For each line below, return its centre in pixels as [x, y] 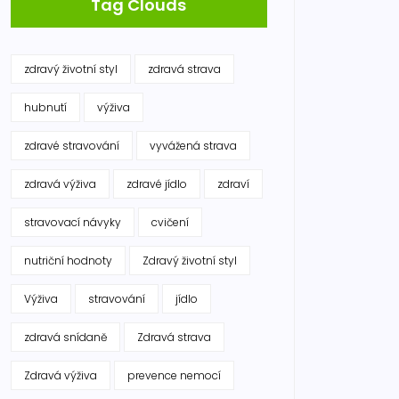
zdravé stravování [72, 146]
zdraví [233, 184]
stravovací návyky [73, 222]
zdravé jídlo [157, 184]
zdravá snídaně [65, 337]
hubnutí [45, 107]
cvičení [170, 222]
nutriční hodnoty [68, 261]
